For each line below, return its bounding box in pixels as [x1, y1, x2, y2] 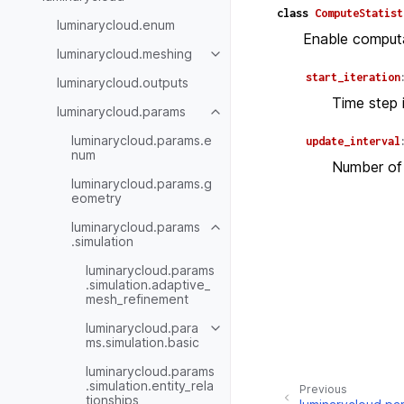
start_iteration [306, 70, 400, 85]
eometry [71, 189, 122, 206]
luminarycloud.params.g [71, 175, 212, 191]
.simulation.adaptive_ [86, 276, 210, 292]
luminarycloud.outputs [57, 74, 188, 90]
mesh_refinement [86, 290, 188, 307]
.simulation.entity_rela [86, 377, 214, 393]
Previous [299, 382, 347, 397]
